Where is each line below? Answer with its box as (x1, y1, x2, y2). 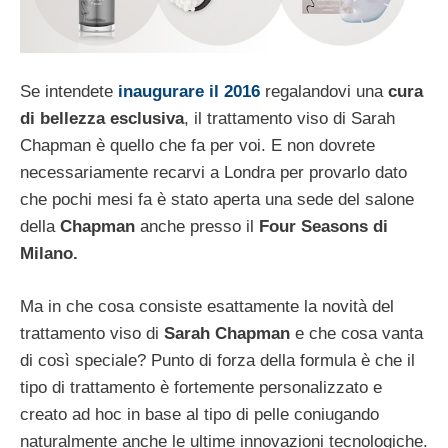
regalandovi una (260, 82, 388, 102)
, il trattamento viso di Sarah (184, 109, 395, 129)
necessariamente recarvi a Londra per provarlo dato (20, 163, 407, 183)
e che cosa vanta (290, 323, 423, 343)
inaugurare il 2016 (118, 82, 260, 102)
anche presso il (135, 217, 259, 237)
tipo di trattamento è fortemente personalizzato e (20, 377, 382, 397)
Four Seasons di (259, 217, 388, 237)
